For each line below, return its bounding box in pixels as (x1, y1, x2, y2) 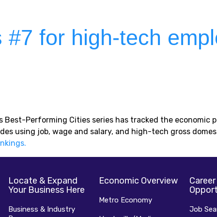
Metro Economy (98, 196, 152, 205)
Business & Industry (8, 205, 75, 214)
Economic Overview (98, 175, 178, 186)
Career (189, 175, 216, 186)
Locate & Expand (8, 175, 77, 186)
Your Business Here (8, 185, 85, 196)
